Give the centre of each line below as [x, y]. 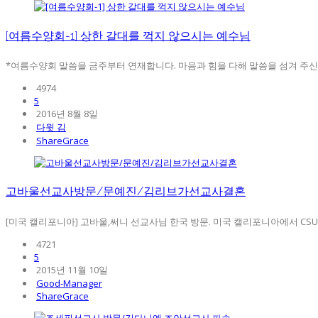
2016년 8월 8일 [66, 113]
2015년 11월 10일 [71, 269]
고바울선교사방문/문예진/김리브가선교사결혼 [126, 192]
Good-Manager [69, 283]
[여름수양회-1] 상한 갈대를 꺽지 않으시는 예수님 [128, 35]
